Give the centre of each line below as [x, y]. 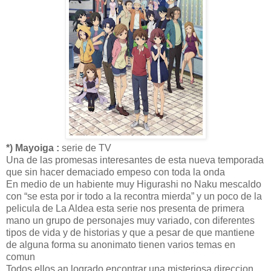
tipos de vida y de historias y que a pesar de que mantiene [130, 232]
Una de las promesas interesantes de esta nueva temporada [135, 160]
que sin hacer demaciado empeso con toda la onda [116, 172]
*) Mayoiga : [33, 148]
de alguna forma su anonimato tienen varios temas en [121, 244]
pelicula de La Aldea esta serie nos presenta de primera [125, 208]
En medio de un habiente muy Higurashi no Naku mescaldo [134, 184]
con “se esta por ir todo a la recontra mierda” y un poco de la [134, 196]
